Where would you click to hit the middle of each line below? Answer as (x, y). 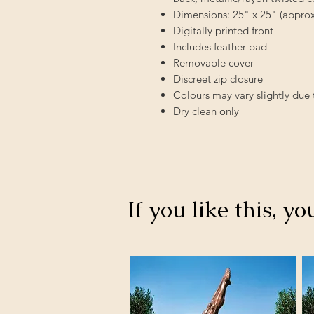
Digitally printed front (223, 30)
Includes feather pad (221, 46)
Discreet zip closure (218, 78)
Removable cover (213, 62)
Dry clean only (206, 111)
